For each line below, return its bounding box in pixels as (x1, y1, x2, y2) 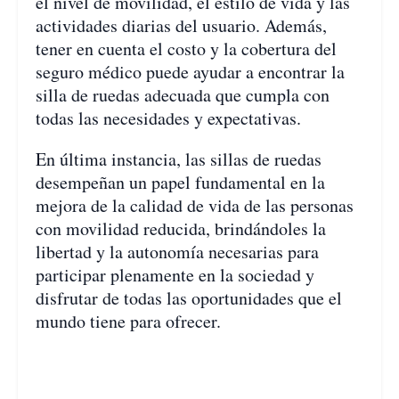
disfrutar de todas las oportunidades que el (36, 286, 342, 311)
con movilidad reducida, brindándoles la (36, 216, 326, 241)
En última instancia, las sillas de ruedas (36, 147, 322, 172)
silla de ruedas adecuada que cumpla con (36, 83, 330, 108)
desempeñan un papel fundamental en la (36, 170, 325, 195)
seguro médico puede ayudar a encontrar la (36, 60, 345, 85)
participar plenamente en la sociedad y (36, 263, 314, 288)
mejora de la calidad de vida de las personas (36, 193, 354, 218)
